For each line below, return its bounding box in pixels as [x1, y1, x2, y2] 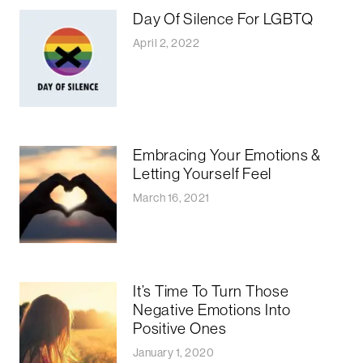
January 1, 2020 [133, 345, 215, 361]
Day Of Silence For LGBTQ [133, 9, 314, 29]
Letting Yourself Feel [133, 164, 272, 184]
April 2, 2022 [133, 36, 200, 51]
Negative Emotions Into [133, 300, 291, 320]
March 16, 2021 [133, 190, 210, 206]
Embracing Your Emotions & [133, 145, 322, 165]
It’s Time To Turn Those [133, 281, 289, 301]
